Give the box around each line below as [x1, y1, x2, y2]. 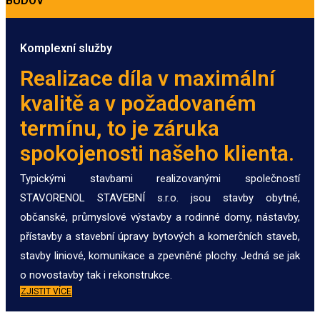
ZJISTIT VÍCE [21, 286, 71, 297]
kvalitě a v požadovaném [20, 91, 256, 116]
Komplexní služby [20, 41, 112, 56]
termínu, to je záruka [20, 116, 219, 141]
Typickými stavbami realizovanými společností [20, 172, 300, 186]
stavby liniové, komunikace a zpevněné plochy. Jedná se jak [20, 249, 300, 263]
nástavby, [252, 211, 301, 224]
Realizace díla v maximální [20, 66, 275, 91]
